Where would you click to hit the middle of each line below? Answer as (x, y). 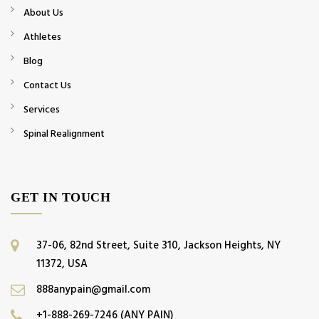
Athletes (42, 37)
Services (42, 110)
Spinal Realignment (64, 134)
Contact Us (47, 85)
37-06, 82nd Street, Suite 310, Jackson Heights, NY (158, 246)
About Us (43, 13)
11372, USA (62, 264)
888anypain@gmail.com (93, 290)
